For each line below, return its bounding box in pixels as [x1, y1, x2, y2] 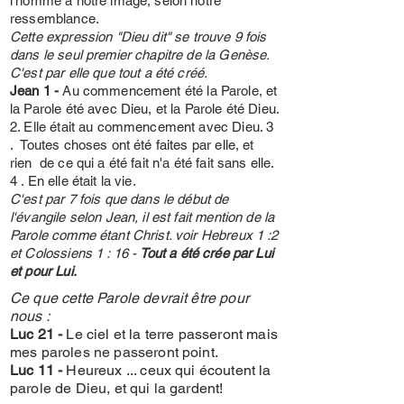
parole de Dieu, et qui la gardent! [10, 380, 224, 397]
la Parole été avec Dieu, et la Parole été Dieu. [10, 101, 280, 116]
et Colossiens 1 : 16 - [10, 245, 141, 261]
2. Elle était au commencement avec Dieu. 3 [10, 119, 274, 134]
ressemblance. [10, 11, 99, 26]
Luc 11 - [10, 362, 67, 379]
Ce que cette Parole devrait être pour [10, 289, 249, 307]
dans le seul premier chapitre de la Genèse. [10, 47, 270, 62]
